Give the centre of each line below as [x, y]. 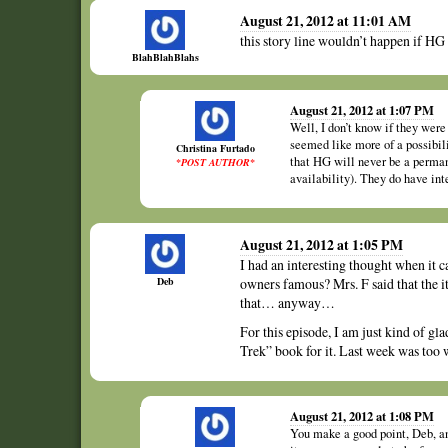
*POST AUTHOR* [215, 162]
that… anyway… [287, 302]
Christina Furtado [215, 148]
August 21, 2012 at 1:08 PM [362, 416]
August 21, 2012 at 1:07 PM [362, 110]
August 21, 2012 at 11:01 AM [325, 20]
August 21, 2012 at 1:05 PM [321, 244]
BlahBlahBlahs [165, 57]
